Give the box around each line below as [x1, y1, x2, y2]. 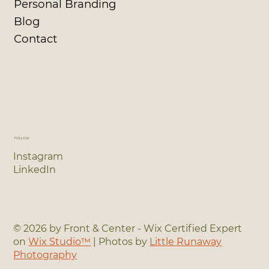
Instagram [13, 151, 64, 163]
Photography [13, 249, 77, 261]
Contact [13, 31, 57, 46]
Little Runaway [150, 235, 222, 247]
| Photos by [91, 235, 150, 247]
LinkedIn [13, 164, 56, 176]
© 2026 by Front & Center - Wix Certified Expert [13, 222, 243, 234]
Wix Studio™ [28, 235, 91, 247]
